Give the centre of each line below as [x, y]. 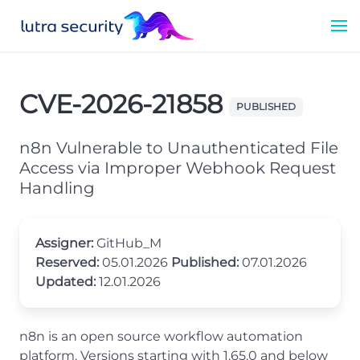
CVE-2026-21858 [124, 104]
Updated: [65, 282]
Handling [57, 188]
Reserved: [67, 262]
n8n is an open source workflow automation [161, 336]
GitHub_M [127, 243]
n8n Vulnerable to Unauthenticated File [179, 148]
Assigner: [64, 243]
